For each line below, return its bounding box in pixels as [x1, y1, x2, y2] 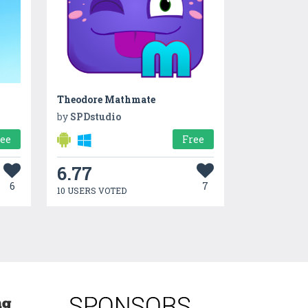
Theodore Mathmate [56, 92, 155, 106]
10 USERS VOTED [56, 184, 126, 196]
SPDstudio [69, 109, 121, 123]
